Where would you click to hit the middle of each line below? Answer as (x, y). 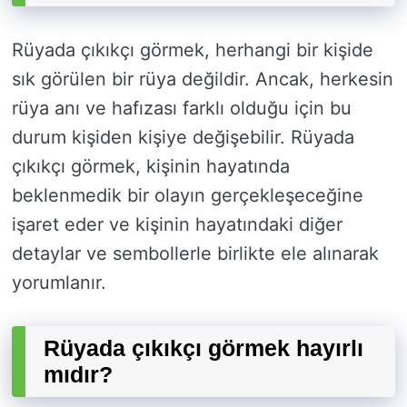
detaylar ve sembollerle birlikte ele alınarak (195, 254)
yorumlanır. (59, 283)
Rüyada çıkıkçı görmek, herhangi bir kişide (193, 50)
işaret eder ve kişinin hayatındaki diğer (177, 225)
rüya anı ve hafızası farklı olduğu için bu (182, 109)
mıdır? (78, 375)
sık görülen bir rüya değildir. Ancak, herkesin (203, 79)
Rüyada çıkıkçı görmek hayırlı (203, 348)
